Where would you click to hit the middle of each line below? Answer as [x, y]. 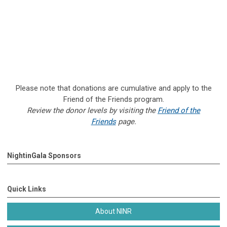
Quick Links [27, 189]
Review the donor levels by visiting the [92, 110]
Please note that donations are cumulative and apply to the [113, 88]
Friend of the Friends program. [113, 99]
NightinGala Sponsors [44, 155]
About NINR [113, 211]
